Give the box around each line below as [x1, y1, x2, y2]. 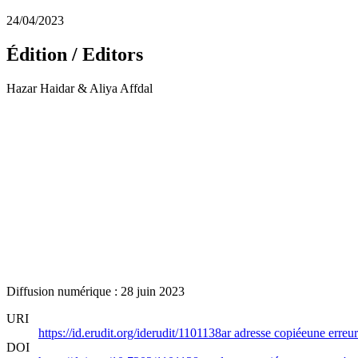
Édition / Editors [6, 44, 143, 66]
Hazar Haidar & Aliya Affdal [6, 82, 153, 96]
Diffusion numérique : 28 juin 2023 [6, 284, 185, 299]
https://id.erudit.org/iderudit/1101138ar [38, 326, 234, 340]
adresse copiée [234, 326, 307, 340]
